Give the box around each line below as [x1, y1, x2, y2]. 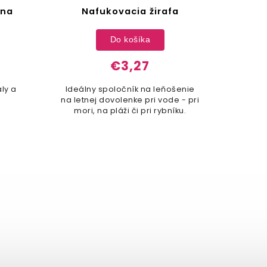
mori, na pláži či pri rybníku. [74, 105, 187, 116]
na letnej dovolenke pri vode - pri [61, 94, 200, 105]
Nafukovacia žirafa [81, 5, 179, 17]
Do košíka [110, 35, 151, 45]
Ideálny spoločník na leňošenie [65, 83, 195, 94]
